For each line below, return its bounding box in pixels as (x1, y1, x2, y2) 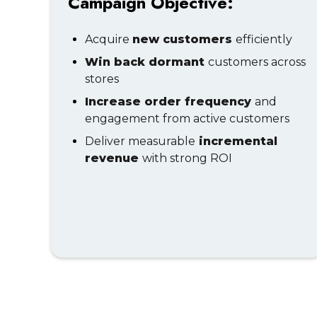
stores (85, 72, 119, 86)
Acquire (85, 33, 132, 46)
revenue (85, 151, 142, 165)
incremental (195, 134, 277, 148)
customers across (208, 55, 306, 69)
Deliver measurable (85, 134, 195, 148)
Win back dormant (85, 55, 208, 69)
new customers (132, 33, 236, 46)
